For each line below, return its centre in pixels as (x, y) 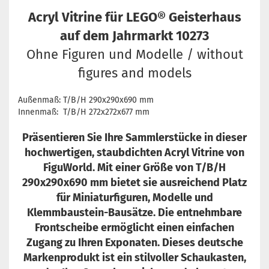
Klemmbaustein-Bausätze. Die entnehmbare (134, 213)
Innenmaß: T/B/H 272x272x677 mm (84, 112)
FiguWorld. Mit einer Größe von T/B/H (134, 168)
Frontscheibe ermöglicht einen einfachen (134, 228)
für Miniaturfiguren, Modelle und (134, 198)
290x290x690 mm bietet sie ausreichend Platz (134, 183)
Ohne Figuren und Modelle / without (134, 55)
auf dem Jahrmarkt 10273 (134, 36)
